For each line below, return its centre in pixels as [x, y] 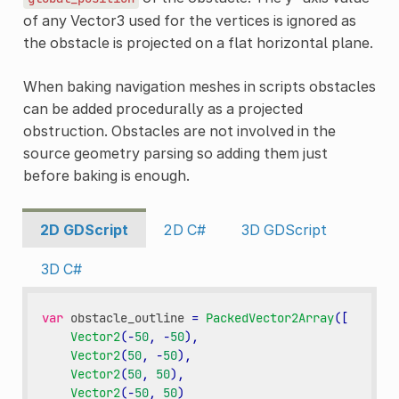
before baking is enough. [106, 176]
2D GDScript [84, 230]
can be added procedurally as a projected [163, 109]
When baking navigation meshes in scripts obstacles [199, 87]
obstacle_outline [128, 318]
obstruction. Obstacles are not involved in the [179, 131]
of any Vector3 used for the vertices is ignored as [189, 21]
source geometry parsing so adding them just [175, 154]
